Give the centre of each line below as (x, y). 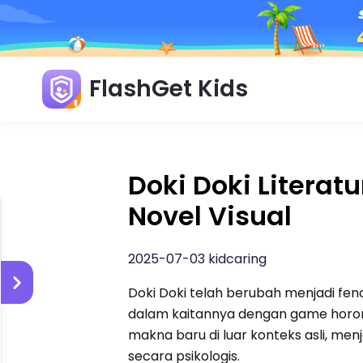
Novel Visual (210, 216)
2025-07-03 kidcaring (198, 258)
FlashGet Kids (169, 88)
